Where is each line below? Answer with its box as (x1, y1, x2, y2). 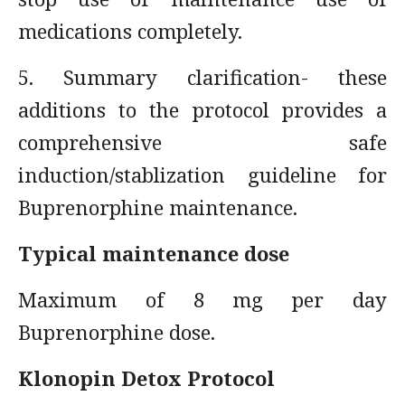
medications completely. (18, 17, 242, 44)
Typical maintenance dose (18, 240, 289, 267)
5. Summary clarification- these (18, 63, 387, 90)
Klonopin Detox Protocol (18, 364, 275, 391)
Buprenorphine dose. (18, 318, 215, 345)
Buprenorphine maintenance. (18, 193, 297, 221)
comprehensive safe (18, 128, 387, 155)
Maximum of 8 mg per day (18, 286, 387, 313)
